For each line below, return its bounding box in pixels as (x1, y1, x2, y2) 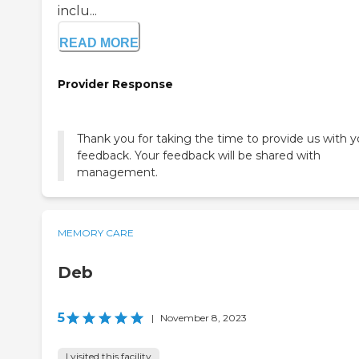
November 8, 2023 (160, 312, 247, 325)
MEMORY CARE (58, 227, 134, 240)
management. (77, 165, 158, 180)
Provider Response (58, 76, 173, 91)
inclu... (58, 2, 97, 18)
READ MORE (59, 35, 139, 50)
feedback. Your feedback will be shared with (77, 148, 321, 163)
